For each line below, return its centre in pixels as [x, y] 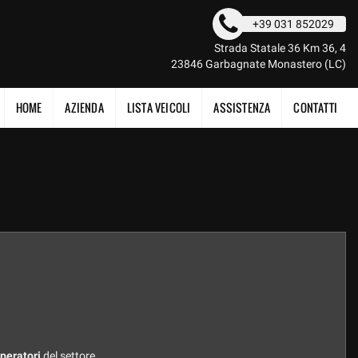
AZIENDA [84, 107]
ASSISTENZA [242, 107]
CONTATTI [315, 107]
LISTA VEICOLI [159, 107]
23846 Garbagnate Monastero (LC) [259, 64]
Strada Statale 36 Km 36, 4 [280, 48]
